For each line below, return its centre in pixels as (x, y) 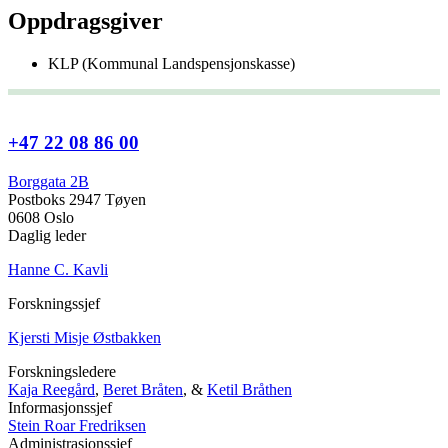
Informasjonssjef (60, 407)
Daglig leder (47, 235)
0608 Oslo (41, 217)
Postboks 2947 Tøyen (77, 199)
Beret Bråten (143, 389)
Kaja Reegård (51, 389)
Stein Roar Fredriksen (77, 425)
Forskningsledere (62, 371)
